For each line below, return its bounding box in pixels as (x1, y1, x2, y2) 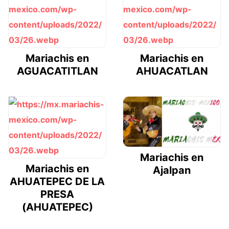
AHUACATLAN (135, 65, 208, 78)
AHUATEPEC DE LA (10, 175, 105, 188)
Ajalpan (153, 164, 191, 176)
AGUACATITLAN (16, 65, 98, 78)
